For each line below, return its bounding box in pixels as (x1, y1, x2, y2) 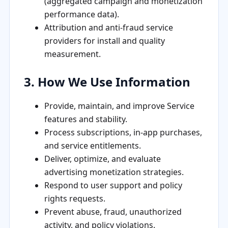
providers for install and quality (44, 35, 165, 46)
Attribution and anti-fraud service (44, 21, 173, 33)
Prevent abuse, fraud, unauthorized (44, 206, 182, 217)
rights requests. (44, 192, 105, 204)
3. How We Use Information (23, 73, 190, 90)
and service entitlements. (44, 139, 141, 151)
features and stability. (44, 113, 127, 125)
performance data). (44, 8, 119, 20)
